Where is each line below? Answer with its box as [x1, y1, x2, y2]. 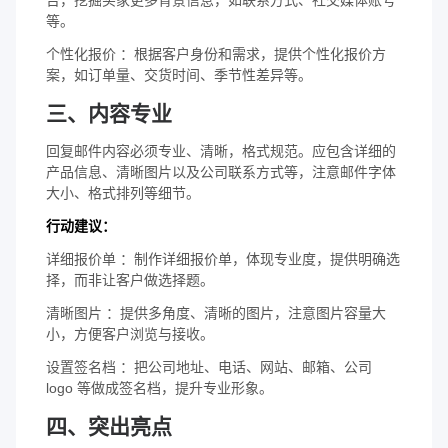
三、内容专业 [46, 101, 172, 125]
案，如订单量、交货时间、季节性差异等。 [46, 66, 312, 83]
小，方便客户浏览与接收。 [46, 325, 214, 342]
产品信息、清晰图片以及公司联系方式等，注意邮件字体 [46, 163, 396, 180]
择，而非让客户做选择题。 [46, 271, 214, 288]
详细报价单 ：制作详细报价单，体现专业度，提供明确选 [46, 250, 400, 267]
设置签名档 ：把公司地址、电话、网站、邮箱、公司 [46, 358, 372, 375]
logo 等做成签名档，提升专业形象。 [46, 379, 273, 396]
